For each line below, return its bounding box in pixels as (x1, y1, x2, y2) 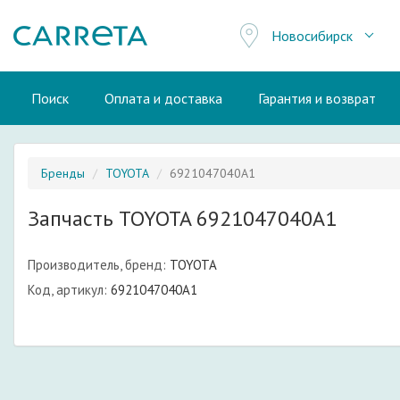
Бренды (41, 165, 85, 181)
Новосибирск (271, 27, 354, 45)
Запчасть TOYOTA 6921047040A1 (28, 204, 337, 232)
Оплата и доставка (104, 89, 222, 107)
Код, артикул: (28, 281, 107, 298)
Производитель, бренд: (28, 256, 166, 273)
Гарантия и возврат (258, 89, 376, 107)
